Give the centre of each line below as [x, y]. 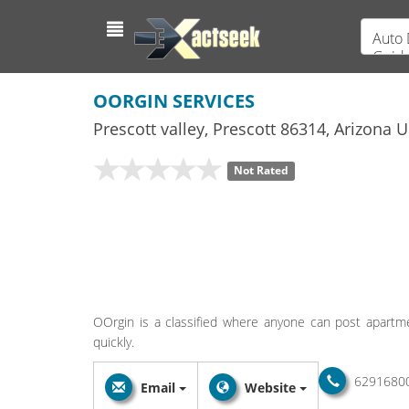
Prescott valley [149, 129]
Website [270, 388]
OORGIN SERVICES [174, 101]
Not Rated [261, 171]
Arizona [363, 129]
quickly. [114, 342]
